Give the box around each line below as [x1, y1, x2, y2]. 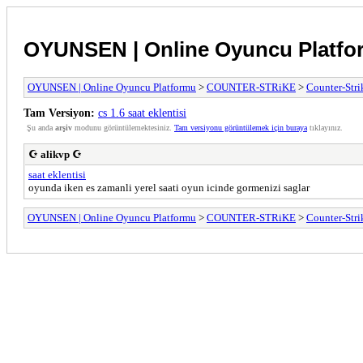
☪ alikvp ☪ [28, 147, 82, 160]
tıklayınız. [307, 122, 343, 132]
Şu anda [27, 122, 55, 132]
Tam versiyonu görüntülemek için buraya [174, 122, 307, 132]
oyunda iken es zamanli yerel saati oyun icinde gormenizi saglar [28, 181, 310, 194]
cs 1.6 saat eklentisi [98, 105, 186, 119]
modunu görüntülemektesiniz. [72, 122, 174, 132]
